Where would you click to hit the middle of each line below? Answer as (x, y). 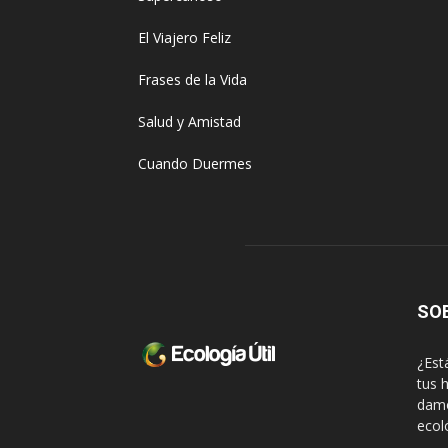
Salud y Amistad (189, 121)
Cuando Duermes (195, 163)
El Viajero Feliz (184, 37)
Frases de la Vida (192, 79)
